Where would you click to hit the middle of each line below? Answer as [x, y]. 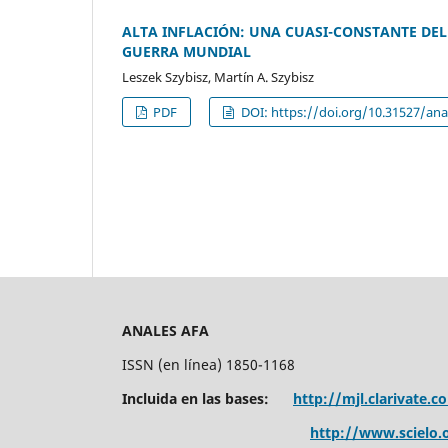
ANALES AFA [165, 330]
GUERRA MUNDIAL [186, 51]
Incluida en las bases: [207, 398]
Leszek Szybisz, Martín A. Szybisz [218, 76]
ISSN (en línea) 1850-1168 [208, 364]
